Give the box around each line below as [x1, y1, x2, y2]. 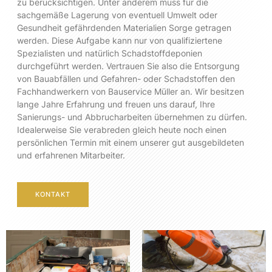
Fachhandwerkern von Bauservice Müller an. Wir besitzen [17, 86, 244, 97]
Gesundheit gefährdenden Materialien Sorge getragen [17, 22, 231, 33]
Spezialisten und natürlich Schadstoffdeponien [17, 47, 202, 58]
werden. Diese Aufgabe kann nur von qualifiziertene [17, 35, 222, 46]
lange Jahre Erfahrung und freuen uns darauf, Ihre [17, 98, 215, 109]
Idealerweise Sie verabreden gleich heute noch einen [17, 124, 226, 135]
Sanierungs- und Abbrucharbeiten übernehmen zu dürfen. [17, 111, 247, 122]
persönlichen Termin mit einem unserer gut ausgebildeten [17, 137, 244, 148]
